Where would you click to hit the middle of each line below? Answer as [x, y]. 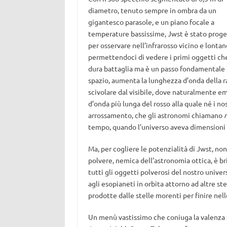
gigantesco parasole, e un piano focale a [151, 22]
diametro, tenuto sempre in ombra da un [152, 10]
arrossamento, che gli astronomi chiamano [156, 115]
